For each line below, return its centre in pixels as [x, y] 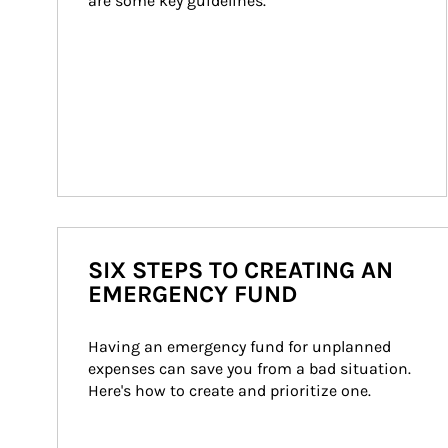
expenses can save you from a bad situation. [251, 368]
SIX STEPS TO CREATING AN [240, 270]
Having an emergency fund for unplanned [241, 346]
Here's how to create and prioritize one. [229, 390]
